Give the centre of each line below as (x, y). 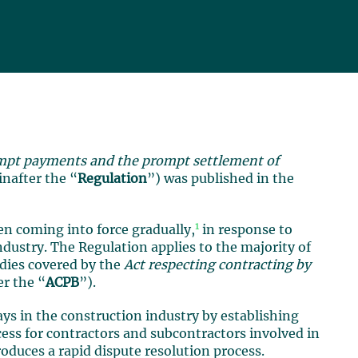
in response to (246, 230)
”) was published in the (221, 179)
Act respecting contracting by (218, 265)
